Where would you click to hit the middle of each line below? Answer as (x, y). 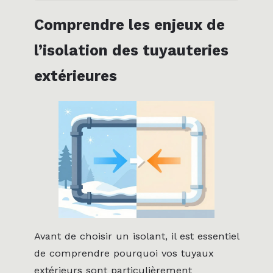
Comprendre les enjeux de (129, 25)
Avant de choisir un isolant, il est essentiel (136, 236)
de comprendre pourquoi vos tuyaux (124, 253)
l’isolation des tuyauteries (131, 51)
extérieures (76, 76)
